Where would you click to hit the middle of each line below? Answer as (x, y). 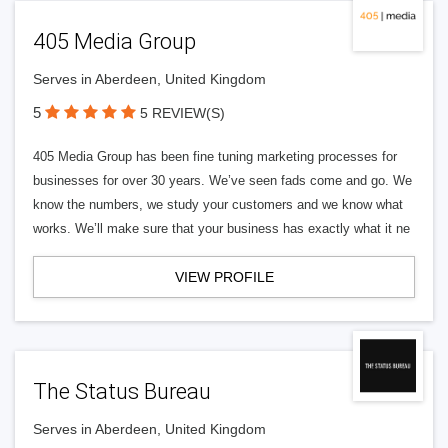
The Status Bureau (122, 391)
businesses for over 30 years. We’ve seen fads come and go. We (222, 180)
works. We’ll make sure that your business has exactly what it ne (221, 228)
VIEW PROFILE (224, 277)
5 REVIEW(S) (182, 113)
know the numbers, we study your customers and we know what (218, 204)
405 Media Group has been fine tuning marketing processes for (215, 156)
